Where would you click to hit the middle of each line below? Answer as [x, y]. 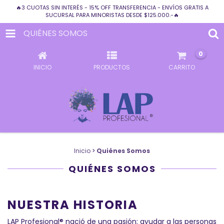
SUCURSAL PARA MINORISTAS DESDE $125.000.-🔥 [112, 15]
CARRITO [181, 67]
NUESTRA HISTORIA [73, 205]
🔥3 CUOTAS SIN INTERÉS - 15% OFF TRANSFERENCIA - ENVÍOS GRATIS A [112, 7]
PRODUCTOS [112, 67]
